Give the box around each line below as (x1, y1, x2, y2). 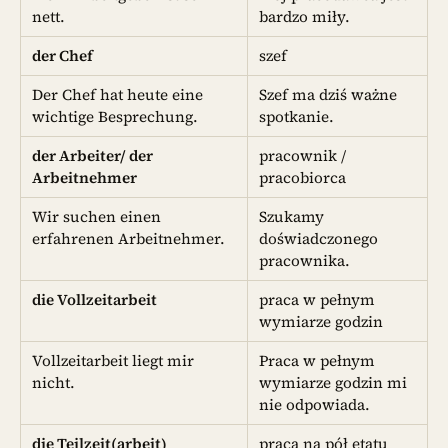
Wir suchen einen (32, 206, 162, 228)
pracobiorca (259, 167, 347, 189)
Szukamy (259, 206, 325, 228)
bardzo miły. (259, 6, 351, 28)
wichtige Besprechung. (32, 106, 199, 128)
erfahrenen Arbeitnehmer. (32, 228, 226, 250)
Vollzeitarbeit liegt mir (32, 350, 195, 372)
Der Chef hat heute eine (32, 84, 204, 106)
